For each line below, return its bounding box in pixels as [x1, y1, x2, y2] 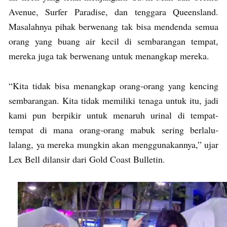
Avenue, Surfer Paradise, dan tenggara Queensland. [9, 5, 218, 18]
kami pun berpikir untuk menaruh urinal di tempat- [9, 108, 218, 121]
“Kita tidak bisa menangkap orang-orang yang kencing [9, 79, 218, 92]
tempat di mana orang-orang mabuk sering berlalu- [9, 123, 218, 136]
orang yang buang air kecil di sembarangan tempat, [9, 34, 218, 47]
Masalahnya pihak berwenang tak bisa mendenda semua [9, 20, 218, 32]
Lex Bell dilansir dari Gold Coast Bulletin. [9, 153, 165, 165]
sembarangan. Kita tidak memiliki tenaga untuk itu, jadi [9, 94, 218, 106]
